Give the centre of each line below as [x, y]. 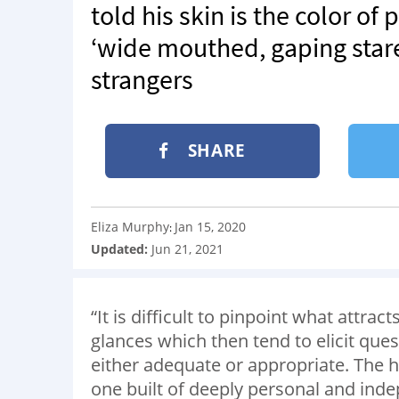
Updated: [121, 248]
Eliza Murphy [130, 226]
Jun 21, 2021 [187, 248]
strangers [142, 79]
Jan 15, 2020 [210, 226]
